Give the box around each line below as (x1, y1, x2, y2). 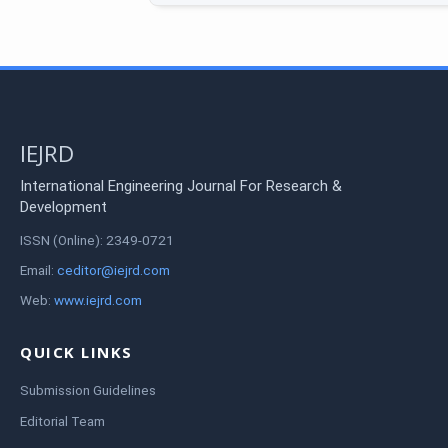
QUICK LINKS (20, 341, 133, 362)
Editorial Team (20, 412, 105, 429)
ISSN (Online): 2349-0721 (20, 231, 174, 248)
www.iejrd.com (54, 291, 142, 308)
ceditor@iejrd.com (57, 261, 170, 278)
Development (20, 198, 107, 217)
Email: (20, 261, 57, 278)
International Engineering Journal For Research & (20, 177, 342, 196)
